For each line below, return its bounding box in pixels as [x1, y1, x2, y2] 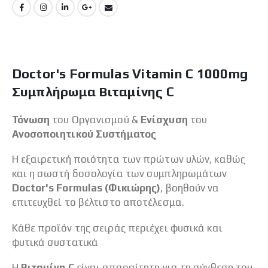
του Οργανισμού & [52, 113, 141, 126]
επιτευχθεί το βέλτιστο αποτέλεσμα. [11, 196, 184, 209]
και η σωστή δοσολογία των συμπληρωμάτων [11, 167, 227, 180]
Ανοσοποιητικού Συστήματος [11, 127, 156, 140]
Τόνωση [11, 113, 53, 126]
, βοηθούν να [160, 182, 220, 194]
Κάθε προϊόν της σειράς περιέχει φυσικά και [11, 221, 223, 234]
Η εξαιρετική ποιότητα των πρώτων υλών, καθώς [11, 153, 245, 166]
